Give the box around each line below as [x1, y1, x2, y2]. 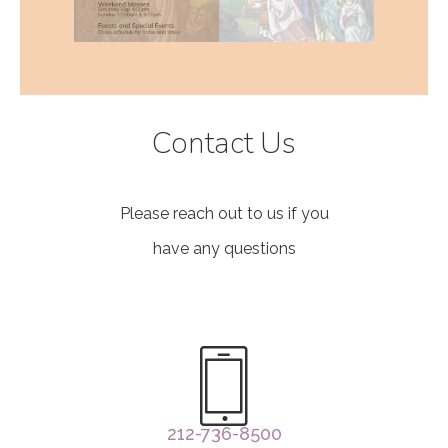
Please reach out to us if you [119, 203, 329, 223]
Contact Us [152, 122, 296, 164]
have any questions [152, 238, 296, 258]
